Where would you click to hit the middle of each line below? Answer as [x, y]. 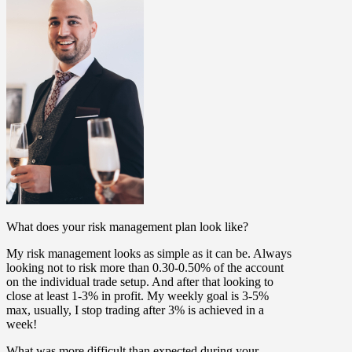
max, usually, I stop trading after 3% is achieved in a [135, 310]
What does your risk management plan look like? [127, 226]
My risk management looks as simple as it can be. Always [149, 253]
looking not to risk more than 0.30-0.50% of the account [145, 267]
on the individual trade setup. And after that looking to [140, 281]
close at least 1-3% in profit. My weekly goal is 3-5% [137, 295]
